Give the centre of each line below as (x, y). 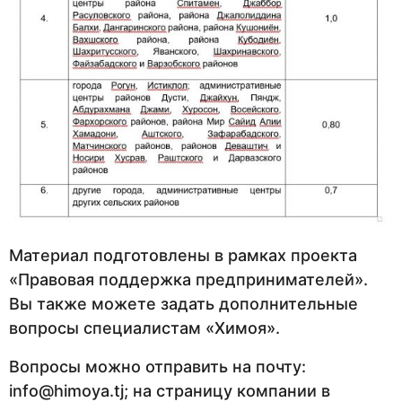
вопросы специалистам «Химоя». (144, 328)
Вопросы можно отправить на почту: (157, 366)
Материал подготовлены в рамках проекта (183, 255)
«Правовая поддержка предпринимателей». (188, 279)
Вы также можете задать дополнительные (184, 303)
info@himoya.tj (66, 390)
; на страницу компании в (227, 390)
